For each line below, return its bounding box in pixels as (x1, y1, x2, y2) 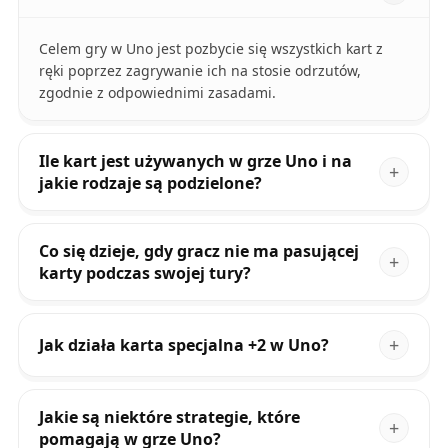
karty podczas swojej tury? (38, 262, 251, 285)
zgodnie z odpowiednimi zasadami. (38, 83, 276, 103)
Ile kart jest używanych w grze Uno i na (38, 150, 352, 173)
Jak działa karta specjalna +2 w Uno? (38, 334, 329, 357)
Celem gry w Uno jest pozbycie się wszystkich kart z (38, 39, 383, 59)
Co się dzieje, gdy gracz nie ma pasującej (38, 240, 359, 263)
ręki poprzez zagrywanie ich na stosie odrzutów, (38, 61, 361, 81)
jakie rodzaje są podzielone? (38, 172, 262, 195)
